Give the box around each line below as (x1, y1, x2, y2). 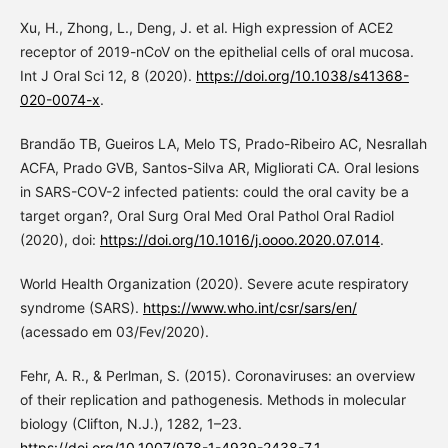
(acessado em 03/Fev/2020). (19, 323, 209, 341)
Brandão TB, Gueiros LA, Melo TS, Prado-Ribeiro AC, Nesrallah (19, 135, 427, 153)
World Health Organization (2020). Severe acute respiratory (19, 275, 409, 293)
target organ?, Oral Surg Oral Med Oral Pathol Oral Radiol (19, 207, 394, 225)
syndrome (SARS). (19, 299, 143, 317)
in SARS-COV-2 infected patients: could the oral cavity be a (19, 183, 409, 201)
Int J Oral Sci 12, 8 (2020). (19, 67, 196, 85)
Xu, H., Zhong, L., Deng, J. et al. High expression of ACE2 (19, 19, 393, 37)
